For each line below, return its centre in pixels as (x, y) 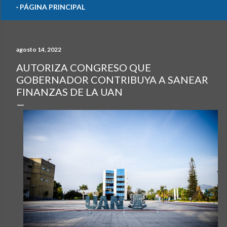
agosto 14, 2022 (39, 49)
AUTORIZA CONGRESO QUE (84, 67)
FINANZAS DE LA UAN (69, 92)
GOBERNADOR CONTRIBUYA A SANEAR (112, 80)
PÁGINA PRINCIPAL (52, 7)
